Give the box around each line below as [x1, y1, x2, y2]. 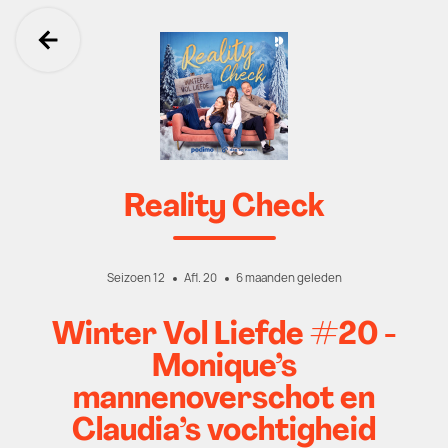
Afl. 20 [183, 270, 217, 286]
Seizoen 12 [106, 270, 165, 286]
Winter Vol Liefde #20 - [51, 320, 397, 352]
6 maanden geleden [235, 270, 342, 286]
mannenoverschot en [73, 384, 375, 416]
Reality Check [123, 192, 325, 224]
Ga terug [46, 40, 182, 85]
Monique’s [151, 352, 297, 384]
